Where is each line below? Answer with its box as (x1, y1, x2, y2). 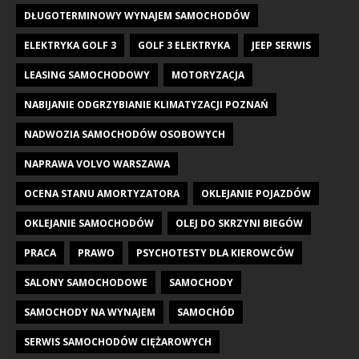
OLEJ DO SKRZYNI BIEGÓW (175, 216, 303, 230)
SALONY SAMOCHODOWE (24, 275, 147, 289)
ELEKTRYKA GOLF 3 (24, 38, 116, 52)
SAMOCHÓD (177, 305, 235, 319)
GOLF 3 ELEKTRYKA (138, 38, 230, 52)
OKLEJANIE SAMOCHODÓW (24, 216, 154, 230)
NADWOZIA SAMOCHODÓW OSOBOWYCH (24, 127, 225, 141)
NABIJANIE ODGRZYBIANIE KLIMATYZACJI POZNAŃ (24, 97, 268, 111)
